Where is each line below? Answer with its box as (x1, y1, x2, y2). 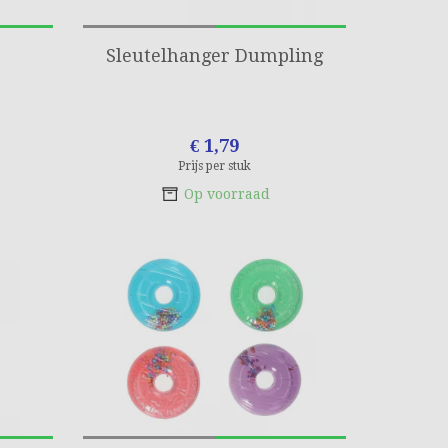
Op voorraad (183, 186, 270, 202)
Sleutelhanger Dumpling (106, 45, 324, 66)
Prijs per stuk (178, 159, 252, 173)
